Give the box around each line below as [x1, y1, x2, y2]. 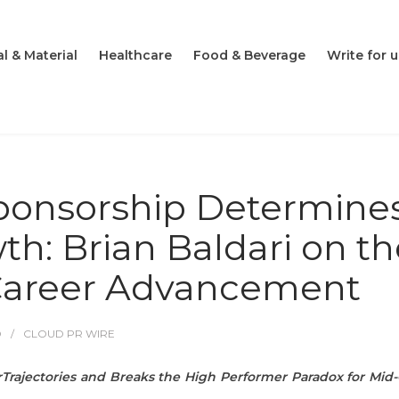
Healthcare [99, 47, 172, 64]
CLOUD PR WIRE [23, 327, 115, 340]
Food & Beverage [193, 47, 305, 64]
